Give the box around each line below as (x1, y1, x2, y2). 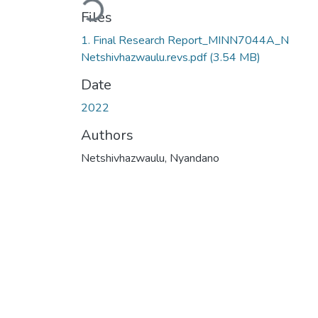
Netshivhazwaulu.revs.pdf (81, 49, 209, 65)
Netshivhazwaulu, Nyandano (81, 150, 219, 166)
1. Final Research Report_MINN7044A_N (81, 32, 289, 48)
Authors (81, 125, 133, 145)
